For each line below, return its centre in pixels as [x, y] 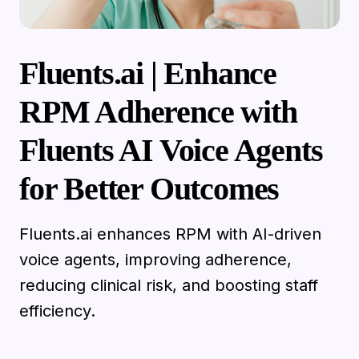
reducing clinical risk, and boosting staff [169, 285]
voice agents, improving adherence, [155, 259]
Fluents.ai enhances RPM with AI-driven [170, 234]
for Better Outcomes [149, 188]
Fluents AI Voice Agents [171, 150]
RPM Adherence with [158, 111]
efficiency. [57, 311]
